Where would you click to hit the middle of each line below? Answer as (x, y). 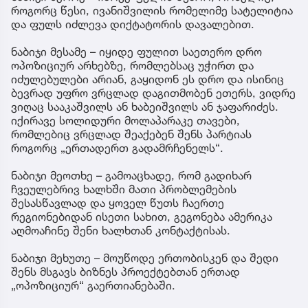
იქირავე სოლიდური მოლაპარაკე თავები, (125, 121)
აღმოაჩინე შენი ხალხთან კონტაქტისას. (121, 231)
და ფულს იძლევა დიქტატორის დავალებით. (133, 24)
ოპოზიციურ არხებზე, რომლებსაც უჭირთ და (132, 66)
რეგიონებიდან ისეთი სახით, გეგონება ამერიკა (142, 217)
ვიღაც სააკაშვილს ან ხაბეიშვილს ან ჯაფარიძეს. (145, 107)
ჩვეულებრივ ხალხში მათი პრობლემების (124, 189)
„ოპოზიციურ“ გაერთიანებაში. (93, 286)
